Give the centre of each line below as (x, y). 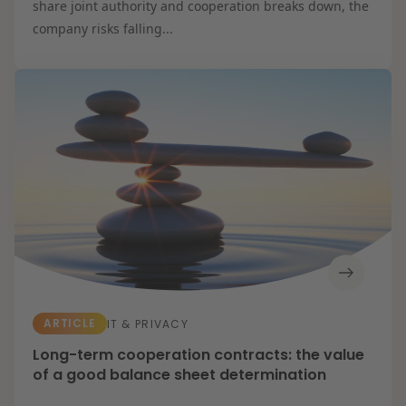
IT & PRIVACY (147, 324)
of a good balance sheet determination (179, 375)
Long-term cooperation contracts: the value (198, 355)
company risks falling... (103, 28)
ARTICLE (70, 324)
